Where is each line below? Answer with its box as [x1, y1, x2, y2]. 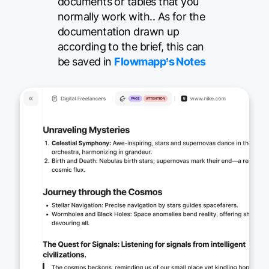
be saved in [57, 55, 115, 68]
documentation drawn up [57, 25, 179, 38]
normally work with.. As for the [57, 10, 205, 23]
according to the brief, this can [57, 40, 204, 53]
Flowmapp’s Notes [114, 55, 206, 68]
